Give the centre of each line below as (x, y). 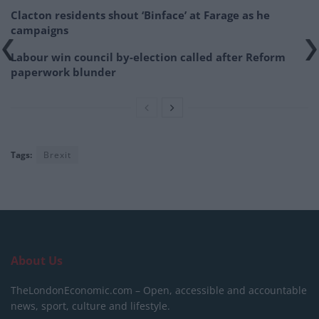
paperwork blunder (63, 72)
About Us (37, 261)
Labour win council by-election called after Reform (148, 57)
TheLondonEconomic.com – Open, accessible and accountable (159, 290)
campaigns (40, 30)
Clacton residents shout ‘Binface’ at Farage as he (140, 15)
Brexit (57, 155)
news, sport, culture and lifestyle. (90, 306)
